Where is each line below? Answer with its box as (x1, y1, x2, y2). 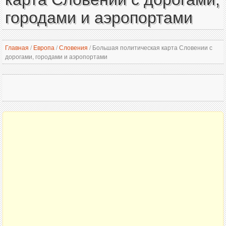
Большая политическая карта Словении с (91, 43, 212, 51)
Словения (59, 43, 88, 51)
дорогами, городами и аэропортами (5, 52, 107, 61)
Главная (5, 43, 29, 51)
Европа (33, 43, 54, 51)
